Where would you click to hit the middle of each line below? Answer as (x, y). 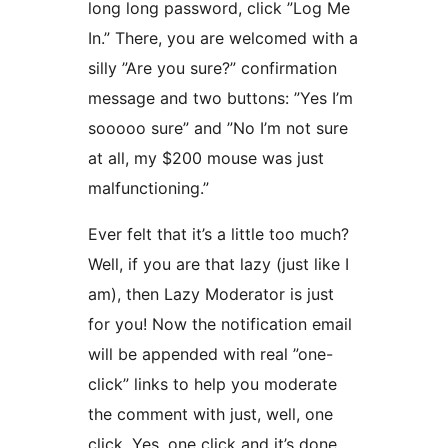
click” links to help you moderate (212, 384)
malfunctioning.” (148, 188)
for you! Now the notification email (220, 324)
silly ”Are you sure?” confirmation (212, 68)
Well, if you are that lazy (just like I (218, 264)
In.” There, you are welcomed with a (223, 38)
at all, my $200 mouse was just (206, 158)
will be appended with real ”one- (210, 354)
